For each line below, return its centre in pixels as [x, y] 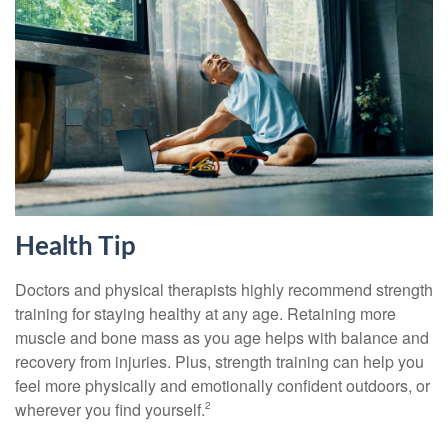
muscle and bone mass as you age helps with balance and [222, 338]
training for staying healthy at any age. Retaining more [205, 314]
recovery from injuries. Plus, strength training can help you [219, 362]
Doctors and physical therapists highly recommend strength [224, 290]
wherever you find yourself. [110, 410]
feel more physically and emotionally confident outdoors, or [222, 386]
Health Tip [75, 247]
